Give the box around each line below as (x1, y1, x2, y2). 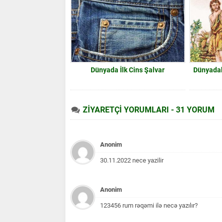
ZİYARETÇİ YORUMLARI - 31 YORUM (83, 105, 215, 114)
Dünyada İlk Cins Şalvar (91, 65, 165, 74)
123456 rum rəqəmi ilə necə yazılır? (100, 201, 198, 209)
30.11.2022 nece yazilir (100, 156, 164, 164)
